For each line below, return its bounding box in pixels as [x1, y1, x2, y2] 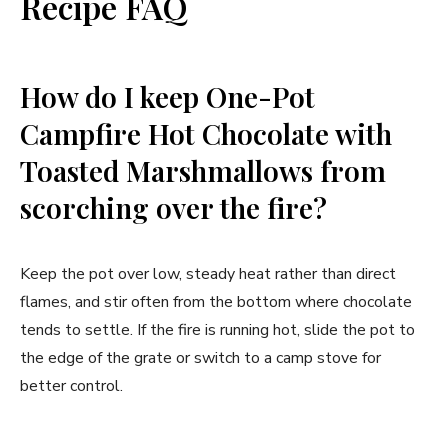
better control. [20, 375, 123, 398]
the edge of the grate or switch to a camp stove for [20, 347, 381, 370]
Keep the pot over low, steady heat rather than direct [20, 263, 396, 286]
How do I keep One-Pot [20, 78, 315, 116]
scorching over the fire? [20, 189, 327, 227]
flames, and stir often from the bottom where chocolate [20, 291, 412, 314]
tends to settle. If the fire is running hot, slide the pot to [20, 319, 415, 342]
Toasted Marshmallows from [20, 152, 386, 190]
